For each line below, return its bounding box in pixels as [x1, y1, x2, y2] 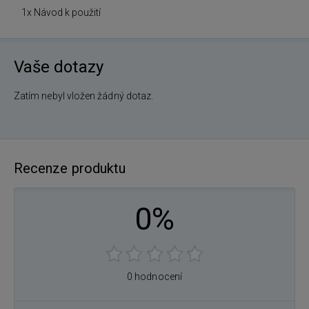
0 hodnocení [127, 271, 182, 283]
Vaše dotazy [14, 57, 103, 77]
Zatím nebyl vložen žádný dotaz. [14, 90, 154, 102]
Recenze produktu [14, 160, 126, 177]
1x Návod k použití [21, 7, 101, 19]
